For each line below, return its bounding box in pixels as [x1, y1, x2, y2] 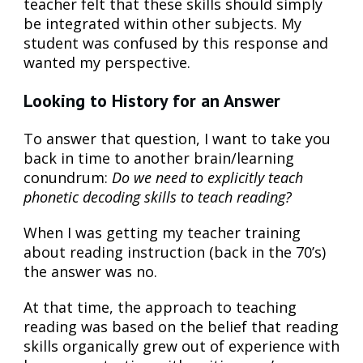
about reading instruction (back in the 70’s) [23, 241, 326, 262]
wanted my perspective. [23, 52, 190, 72]
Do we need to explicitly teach [112, 167, 303, 187]
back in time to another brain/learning [23, 147, 294, 168]
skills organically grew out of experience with [23, 335, 340, 356]
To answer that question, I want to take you [23, 128, 331, 148]
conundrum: [23, 167, 112, 187]
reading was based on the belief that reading [23, 316, 339, 336]
